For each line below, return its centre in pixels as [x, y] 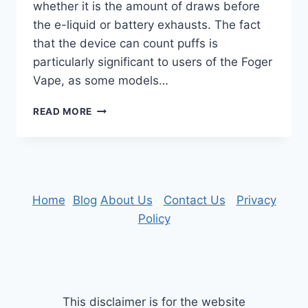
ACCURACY [122, 209]
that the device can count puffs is [125, 44]
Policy [154, 219]
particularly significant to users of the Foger [153, 62]
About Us [126, 200]
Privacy [256, 200]
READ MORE [63, 112]
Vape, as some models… [101, 81]
